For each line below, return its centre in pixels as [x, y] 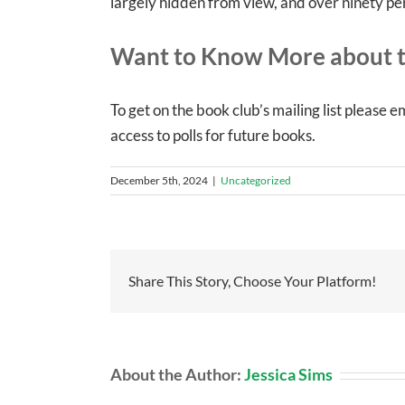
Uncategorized [256, 181]
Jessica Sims [288, 375]
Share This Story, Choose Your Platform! [252, 281]
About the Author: [177, 375]
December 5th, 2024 [159, 181]
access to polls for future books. [213, 136]
